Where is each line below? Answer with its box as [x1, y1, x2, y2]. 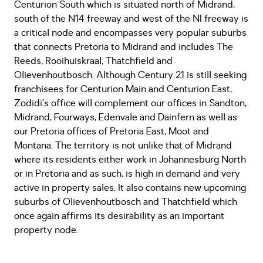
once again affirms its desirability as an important [14, 210, 224, 222]
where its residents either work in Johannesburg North [14, 153, 246, 166]
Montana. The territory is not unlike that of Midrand [14, 139, 232, 152]
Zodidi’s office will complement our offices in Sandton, [14, 97, 247, 110]
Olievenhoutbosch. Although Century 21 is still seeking [14, 69, 247, 82]
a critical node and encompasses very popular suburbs [14, 26, 247, 39]
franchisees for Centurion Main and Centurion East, [14, 83, 232, 96]
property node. [14, 224, 78, 237]
